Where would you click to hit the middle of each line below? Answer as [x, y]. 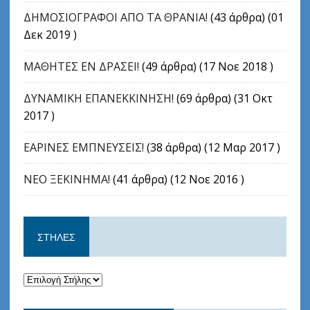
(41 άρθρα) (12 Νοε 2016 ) [177, 179]
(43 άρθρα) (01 [245, 17]
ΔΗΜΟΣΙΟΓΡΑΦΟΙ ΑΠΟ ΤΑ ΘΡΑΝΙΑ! [115, 17]
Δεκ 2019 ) [50, 34]
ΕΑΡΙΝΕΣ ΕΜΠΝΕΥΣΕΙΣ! [83, 147]
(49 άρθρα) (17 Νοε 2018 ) [206, 66]
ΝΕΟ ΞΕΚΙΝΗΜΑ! [66, 179]
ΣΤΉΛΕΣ [56, 236]
